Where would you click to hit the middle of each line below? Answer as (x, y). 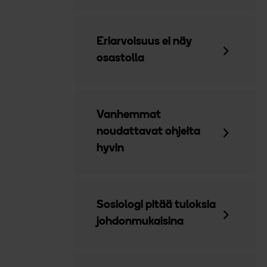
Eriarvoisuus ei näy (145, 42)
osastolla (121, 58)
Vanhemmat (129, 115)
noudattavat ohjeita (149, 132)
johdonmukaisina (140, 222)
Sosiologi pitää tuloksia (156, 206)
